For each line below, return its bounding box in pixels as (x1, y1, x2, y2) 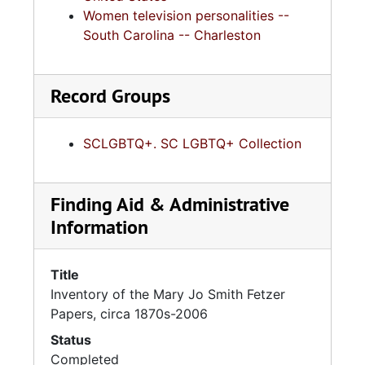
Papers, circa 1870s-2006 (51, 306, 208, 322)
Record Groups (51, 83, 170, 108)
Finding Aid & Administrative (51, 191, 289, 217)
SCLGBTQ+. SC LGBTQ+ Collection (83, 135, 301, 152)
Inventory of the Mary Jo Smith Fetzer (51, 286, 285, 302)
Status (51, 332, 91, 348)
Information (51, 214, 148, 240)
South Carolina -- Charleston (83, 27, 261, 43)
